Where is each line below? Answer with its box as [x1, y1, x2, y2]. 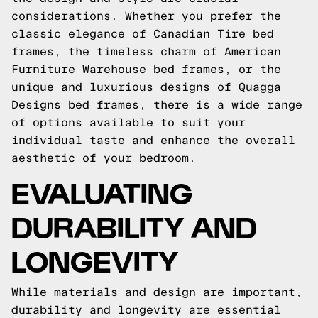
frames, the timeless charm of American [11, 45, 281, 57]
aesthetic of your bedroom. [11, 152, 196, 164]
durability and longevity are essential [11, 304, 281, 316]
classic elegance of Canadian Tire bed [11, 28, 274, 40]
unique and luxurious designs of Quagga [11, 81, 281, 93]
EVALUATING [11, 174, 192, 209]
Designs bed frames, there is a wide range [11, 99, 302, 111]
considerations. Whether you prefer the [11, 10, 281, 22]
